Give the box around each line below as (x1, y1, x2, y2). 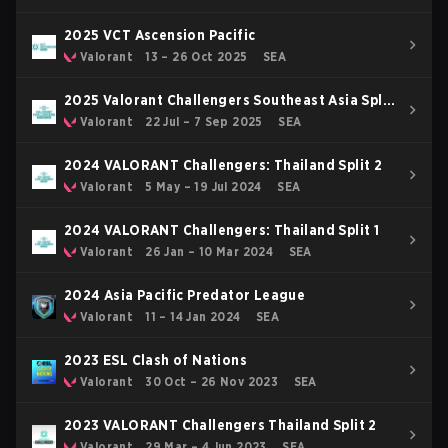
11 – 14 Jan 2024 (145, 309, 241, 324)
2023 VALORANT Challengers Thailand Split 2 (64, 417, 377, 433)
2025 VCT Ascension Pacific (64, 27, 256, 43)
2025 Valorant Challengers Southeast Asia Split (64, 92, 394, 108)
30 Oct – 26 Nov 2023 (145, 374, 279, 389)
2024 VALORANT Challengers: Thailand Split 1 (64, 222, 380, 238)
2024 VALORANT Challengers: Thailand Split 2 (64, 157, 383, 173)
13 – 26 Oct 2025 (145, 49, 248, 64)
